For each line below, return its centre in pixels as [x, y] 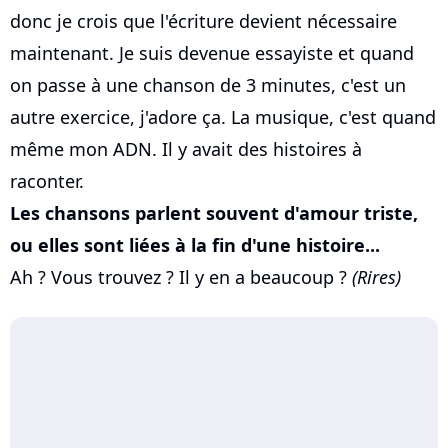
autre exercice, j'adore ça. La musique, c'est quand [223, 117]
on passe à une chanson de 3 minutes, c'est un [208, 85]
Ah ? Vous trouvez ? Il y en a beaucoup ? [181, 277]
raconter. [47, 181]
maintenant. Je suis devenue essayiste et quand [212, 53]
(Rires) [376, 277]
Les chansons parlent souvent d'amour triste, [214, 213]
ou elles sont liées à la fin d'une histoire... [195, 245]
